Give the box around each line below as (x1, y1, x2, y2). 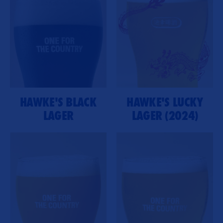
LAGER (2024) (131, 108, 198, 123)
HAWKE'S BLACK (19, 95, 97, 110)
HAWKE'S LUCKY (126, 95, 203, 110)
